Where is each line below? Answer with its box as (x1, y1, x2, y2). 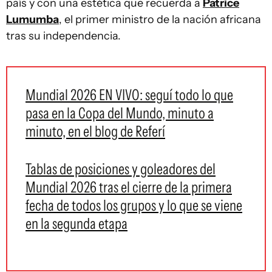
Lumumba (6, 12, 59, 26)
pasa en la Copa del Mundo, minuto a (25, 103, 214, 122)
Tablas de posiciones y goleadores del (25, 159, 216, 178)
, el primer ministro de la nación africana (59, 12, 261, 26)
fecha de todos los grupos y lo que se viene (25, 195, 242, 214)
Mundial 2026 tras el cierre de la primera (25, 177, 232, 196)
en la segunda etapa (25, 214, 127, 233)
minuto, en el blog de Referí (25, 121, 165, 140)
